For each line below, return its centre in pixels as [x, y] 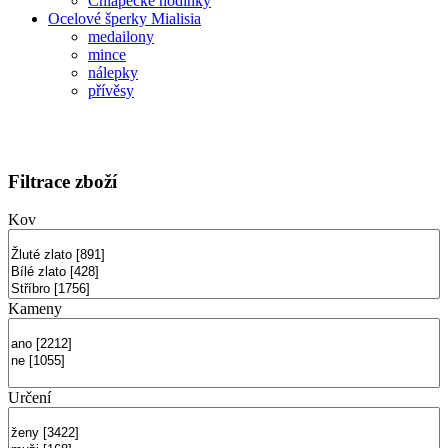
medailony [121, 36]
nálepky [113, 72]
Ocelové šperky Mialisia [124, 18]
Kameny [35, 309]
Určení [29, 398]
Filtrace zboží [62, 181]
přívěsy [111, 90]
